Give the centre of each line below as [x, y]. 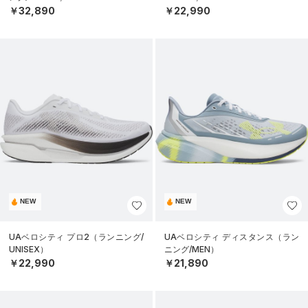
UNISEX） [29, 249]
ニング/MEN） [191, 249]
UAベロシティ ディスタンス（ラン [232, 236]
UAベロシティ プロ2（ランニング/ [76, 236]
